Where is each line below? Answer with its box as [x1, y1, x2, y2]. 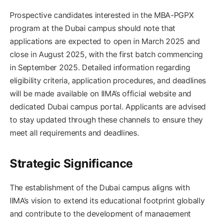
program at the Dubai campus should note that [10, 23, 175, 33]
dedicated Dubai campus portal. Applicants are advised [10, 101, 206, 111]
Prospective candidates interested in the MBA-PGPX [10, 10, 194, 20]
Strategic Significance [10, 156, 133, 170]
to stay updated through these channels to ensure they [10, 114, 203, 124]
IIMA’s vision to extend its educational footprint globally [10, 195, 205, 205]
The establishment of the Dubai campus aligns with [10, 182, 190, 192]
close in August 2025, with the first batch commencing [10, 49, 203, 59]
